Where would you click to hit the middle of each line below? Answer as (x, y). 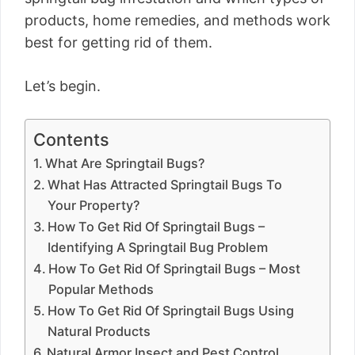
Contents (71, 139)
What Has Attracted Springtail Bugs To (165, 185)
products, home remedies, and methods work (177, 20)
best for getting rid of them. (118, 42)
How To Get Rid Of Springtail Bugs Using (171, 311)
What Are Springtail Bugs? (126, 163)
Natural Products (99, 331)
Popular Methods (101, 289)
